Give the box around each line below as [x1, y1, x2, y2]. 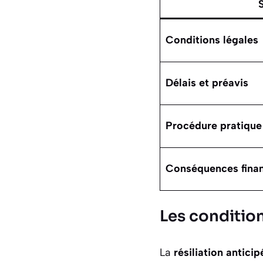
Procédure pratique [166, 119, 262, 132]
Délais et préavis [166, 76, 248, 89]
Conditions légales [166, 33, 258, 46]
